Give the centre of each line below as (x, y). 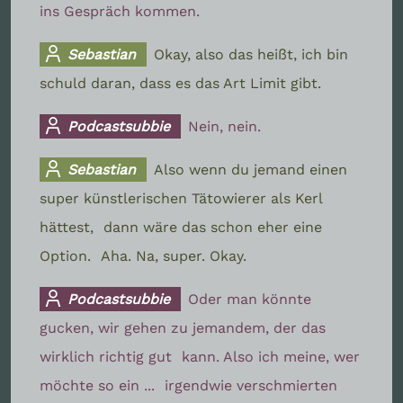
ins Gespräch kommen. (120, 11)
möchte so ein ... (99, 385)
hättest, (69, 227)
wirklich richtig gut (108, 356)
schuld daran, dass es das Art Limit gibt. (180, 83)
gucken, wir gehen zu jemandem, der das (183, 327)
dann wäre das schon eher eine (213, 227)
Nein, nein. (225, 126)
